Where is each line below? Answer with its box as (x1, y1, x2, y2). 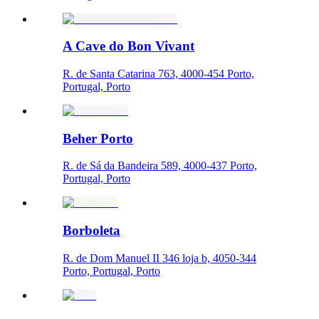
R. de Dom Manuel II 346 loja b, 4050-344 (63, 251, 256, 264)
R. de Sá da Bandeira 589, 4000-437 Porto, (63, 159, 257, 172)
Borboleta (63, 223, 120, 239)
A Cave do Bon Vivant (63, 38, 194, 54)
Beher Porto (63, 130, 133, 146)
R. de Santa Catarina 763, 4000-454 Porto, (63, 67, 254, 80)
